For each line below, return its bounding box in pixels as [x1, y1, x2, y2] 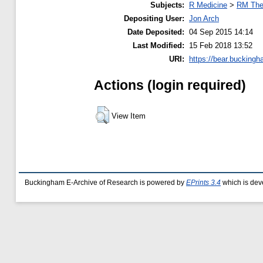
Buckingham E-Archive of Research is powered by [25, 179, 186, 186]
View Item [112, 111, 146, 120]
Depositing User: [124, 14, 184, 23]
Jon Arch [189, 14, 219, 23]
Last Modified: [133, 41, 184, 50]
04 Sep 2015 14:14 [189, 27, 253, 36]
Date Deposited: [127, 27, 184, 36]
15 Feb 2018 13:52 [189, 41, 252, 50]
